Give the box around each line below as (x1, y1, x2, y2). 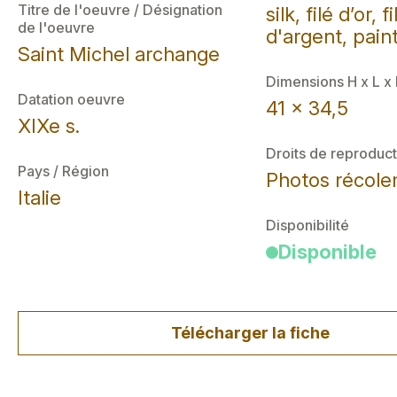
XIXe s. (18, 114, 80, 137)
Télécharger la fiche (171, 323, 331, 342)
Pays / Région (18, 162, 109, 180)
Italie (18, 186, 61, 209)
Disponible (277, 240, 377, 263)
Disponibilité (265, 216, 349, 234)
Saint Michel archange (18, 43, 220, 66)
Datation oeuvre (18, 90, 125, 108)
